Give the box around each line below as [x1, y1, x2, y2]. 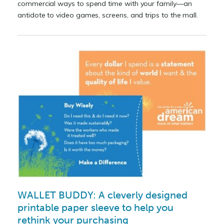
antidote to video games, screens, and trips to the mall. [17, 10, 198, 19]
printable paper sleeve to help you [17, 201, 173, 214]
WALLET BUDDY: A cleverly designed [17, 189, 187, 201]
